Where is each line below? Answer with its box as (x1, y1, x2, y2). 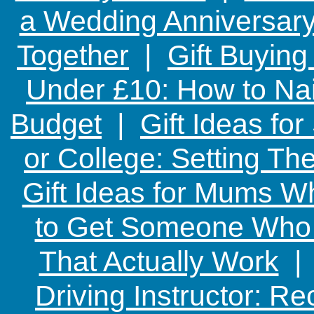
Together (17, 39, 129, 72)
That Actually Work (39, 245, 279, 278)
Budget (11, 107, 102, 141)
